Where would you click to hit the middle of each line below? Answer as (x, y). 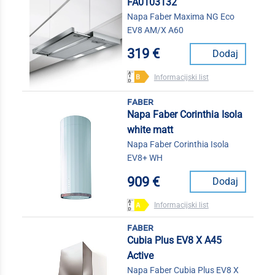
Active (140, 256)
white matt (150, 130)
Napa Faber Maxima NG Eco (180, 16)
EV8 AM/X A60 (155, 30)
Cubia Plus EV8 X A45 (174, 241)
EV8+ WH (145, 158)
